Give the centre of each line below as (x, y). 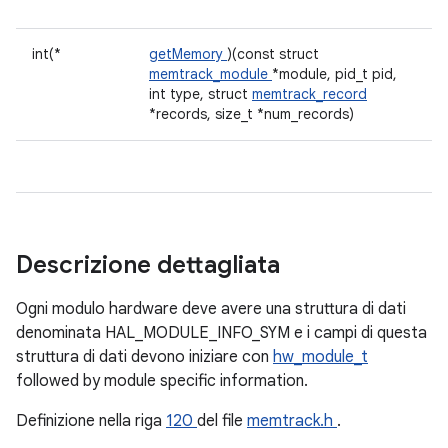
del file (222, 421)
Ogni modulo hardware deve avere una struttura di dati (211, 309)
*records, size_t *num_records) (251, 114)
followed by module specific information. (162, 381)
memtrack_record (309, 94)
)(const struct (273, 54)
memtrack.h (292, 421)
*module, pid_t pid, (334, 74)
